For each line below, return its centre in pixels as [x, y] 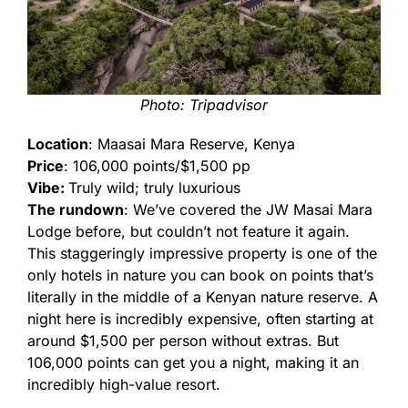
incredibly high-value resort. [124, 384]
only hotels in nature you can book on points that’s [200, 275]
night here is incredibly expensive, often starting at [200, 318]
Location [58, 143]
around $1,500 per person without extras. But [183, 340]
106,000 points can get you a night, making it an [193, 362]
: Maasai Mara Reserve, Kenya [192, 143]
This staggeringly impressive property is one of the [202, 253]
